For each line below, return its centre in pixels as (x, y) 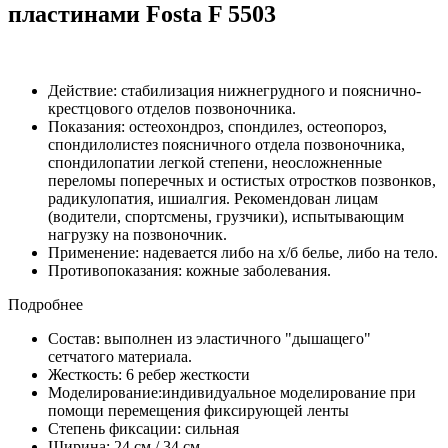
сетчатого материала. (120, 356)
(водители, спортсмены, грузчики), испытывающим (226, 216)
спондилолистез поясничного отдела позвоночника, (226, 144)
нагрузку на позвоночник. (137, 234)
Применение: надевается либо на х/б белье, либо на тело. (243, 252)
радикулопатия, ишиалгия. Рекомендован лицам (213, 198)
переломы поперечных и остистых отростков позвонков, (242, 180)
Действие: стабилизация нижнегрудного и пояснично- (234, 90)
